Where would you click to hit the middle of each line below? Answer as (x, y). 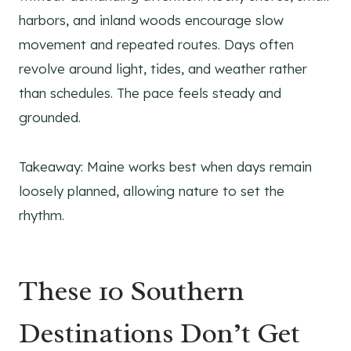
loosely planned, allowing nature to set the (152, 191)
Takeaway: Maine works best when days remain (165, 167)
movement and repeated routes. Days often (156, 45)
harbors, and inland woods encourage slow (151, 20)
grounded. (50, 118)
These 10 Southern (132, 291)
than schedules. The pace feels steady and (150, 93)
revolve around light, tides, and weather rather (163, 69)
